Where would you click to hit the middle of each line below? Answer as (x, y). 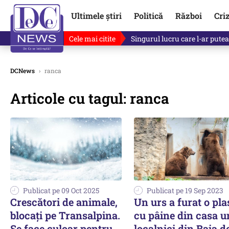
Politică (148, 15)
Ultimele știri (96, 15)
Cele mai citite (92, 38)
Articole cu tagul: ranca (90, 98)
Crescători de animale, (64, 202)
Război (188, 15)
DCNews (22, 71)
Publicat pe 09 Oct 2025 (61, 190)
